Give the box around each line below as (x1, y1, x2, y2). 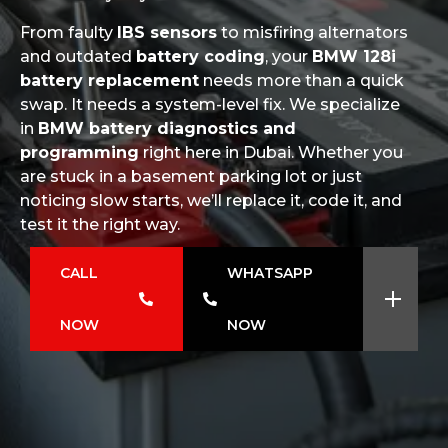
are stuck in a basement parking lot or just (20, 167, 362, 186)
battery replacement (20, 71, 199, 90)
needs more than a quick (199, 71, 404, 90)
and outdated (20, 47, 136, 66)
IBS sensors (117, 23, 217, 42)
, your (265, 47, 312, 66)
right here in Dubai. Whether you (139, 143, 403, 162)
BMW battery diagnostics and (38, 119, 296, 138)
